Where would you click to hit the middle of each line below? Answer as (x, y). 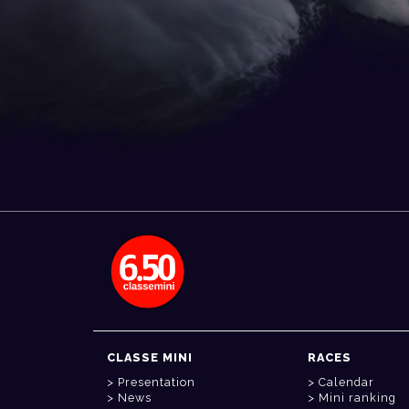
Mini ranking (357, 398)
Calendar (346, 382)
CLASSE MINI (150, 357)
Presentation (157, 382)
